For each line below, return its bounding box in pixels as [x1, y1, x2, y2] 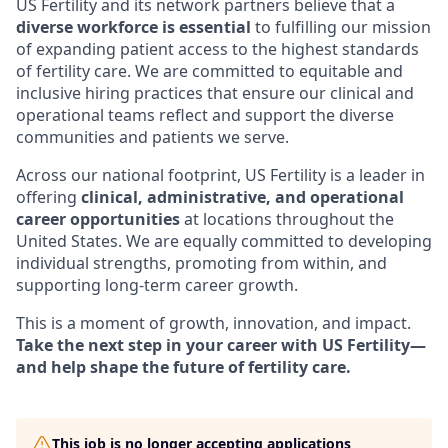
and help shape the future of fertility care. [16, 356, 351, 378]
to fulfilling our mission [251, 16, 431, 38]
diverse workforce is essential [16, 16, 251, 38]
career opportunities [16, 208, 180, 230]
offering [16, 186, 81, 208]
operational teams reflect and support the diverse [16, 104, 394, 126]
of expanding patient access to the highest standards [16, 38, 419, 60]
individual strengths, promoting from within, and [16, 252, 387, 274]
